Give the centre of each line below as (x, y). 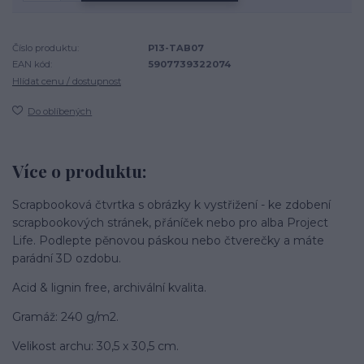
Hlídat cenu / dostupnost (67, 81)
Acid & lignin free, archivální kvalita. (109, 287)
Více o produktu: (79, 171)
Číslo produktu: (45, 48)
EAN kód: (32, 65)
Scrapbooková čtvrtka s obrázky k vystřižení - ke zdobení (171, 204)
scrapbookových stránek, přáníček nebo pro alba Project (170, 222)
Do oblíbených (60, 111)
